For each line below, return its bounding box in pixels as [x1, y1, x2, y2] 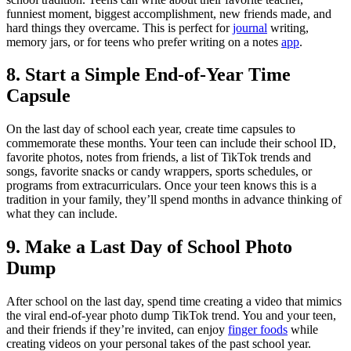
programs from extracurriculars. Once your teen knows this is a [6, 179, 317, 193]
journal [233, 20, 267, 34]
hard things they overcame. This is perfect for [6, 20, 233, 34]
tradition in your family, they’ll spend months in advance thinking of [6, 193, 342, 207]
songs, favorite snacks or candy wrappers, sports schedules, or [6, 165, 312, 179]
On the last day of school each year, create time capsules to [6, 122, 295, 136]
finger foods [228, 323, 288, 337]
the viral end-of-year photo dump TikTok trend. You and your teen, [6, 309, 336, 323]
